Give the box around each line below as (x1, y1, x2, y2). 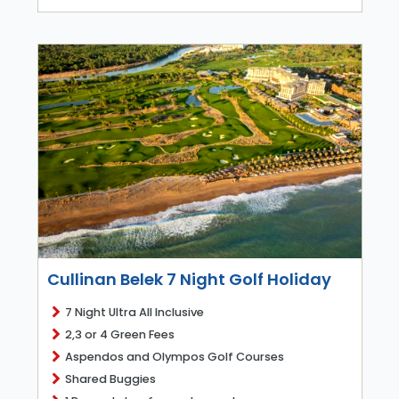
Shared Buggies (64, 370, 156, 387)
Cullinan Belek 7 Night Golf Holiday (46, 267, 331, 290)
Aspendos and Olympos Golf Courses (64, 348, 284, 364)
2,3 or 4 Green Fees (64, 326, 175, 342)
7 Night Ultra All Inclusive (64, 304, 204, 320)
